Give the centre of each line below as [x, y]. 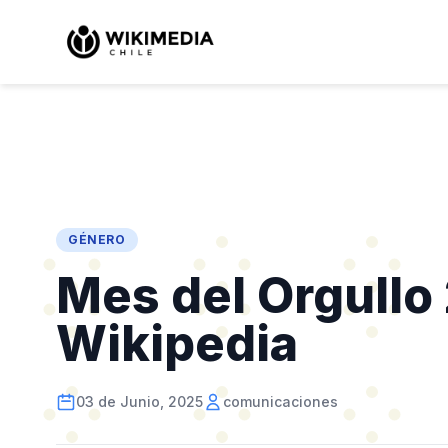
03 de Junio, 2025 [139, 401]
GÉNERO [97, 239]
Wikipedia [177, 343]
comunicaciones [280, 401]
